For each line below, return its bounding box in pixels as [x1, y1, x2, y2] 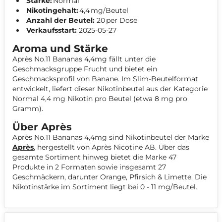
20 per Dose [95, 16, 139, 25]
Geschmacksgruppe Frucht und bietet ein [12, 64, 157, 73]
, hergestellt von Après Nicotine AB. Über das [34, 143, 189, 152]
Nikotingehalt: [26, 6, 79, 15]
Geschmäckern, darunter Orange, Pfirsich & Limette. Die [12, 172, 207, 181]
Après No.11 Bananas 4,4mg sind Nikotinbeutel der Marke [12, 133, 209, 142]
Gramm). [12, 104, 43, 113]
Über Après [12, 121, 72, 133]
